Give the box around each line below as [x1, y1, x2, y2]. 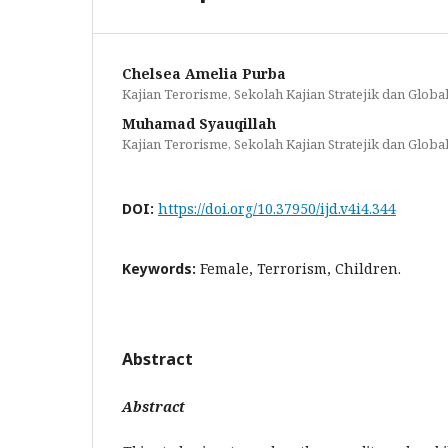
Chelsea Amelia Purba [122, 64, 286, 83]
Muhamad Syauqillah [122, 114, 276, 133]
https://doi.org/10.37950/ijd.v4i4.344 [158, 199, 396, 218]
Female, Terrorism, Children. [200, 259, 401, 278]
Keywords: [122, 259, 200, 278]
